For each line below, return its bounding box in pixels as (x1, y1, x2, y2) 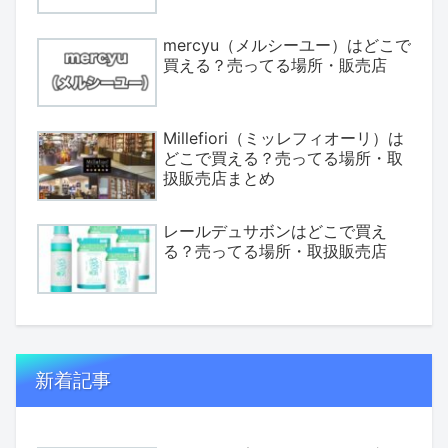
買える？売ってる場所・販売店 (163, 54, 387, 75)
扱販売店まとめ (163, 167, 275, 188)
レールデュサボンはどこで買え (163, 220, 387, 241)
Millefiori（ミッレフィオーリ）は (163, 127, 404, 148)
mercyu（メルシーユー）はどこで (163, 34, 411, 55)
